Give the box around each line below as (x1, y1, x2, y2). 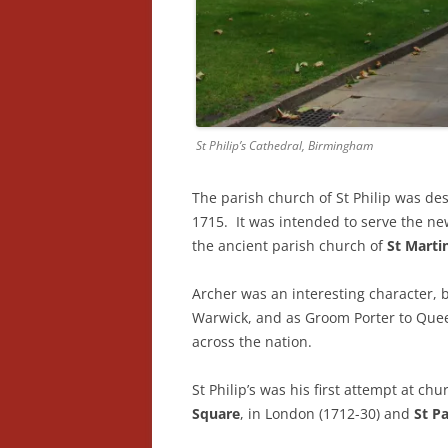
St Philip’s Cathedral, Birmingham (196, 137, 373, 155)
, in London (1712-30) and (240, 404, 414, 424)
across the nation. (192, 332, 312, 352)
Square (192, 404, 240, 424)
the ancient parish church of (192, 236, 387, 256)
